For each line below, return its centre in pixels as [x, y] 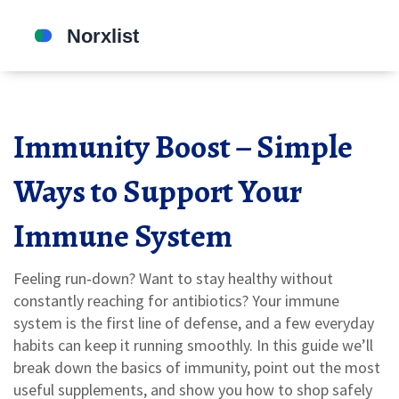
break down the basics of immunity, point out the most [197, 367]
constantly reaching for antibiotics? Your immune [176, 301]
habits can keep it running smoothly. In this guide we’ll [193, 345]
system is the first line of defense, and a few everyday [194, 323]
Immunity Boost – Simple [183, 147]
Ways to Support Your [158, 191]
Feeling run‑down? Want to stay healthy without [173, 278]
